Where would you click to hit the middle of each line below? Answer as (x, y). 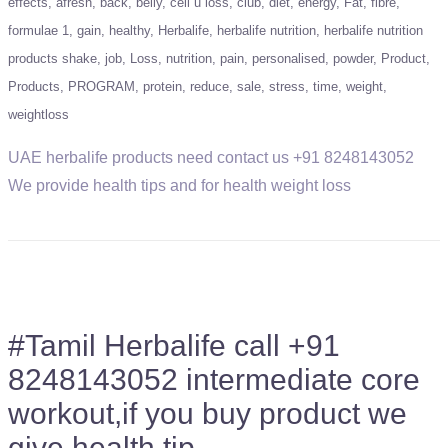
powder (353, 58)
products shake (52, 58)
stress (287, 86)
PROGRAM (101, 86)
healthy (129, 30)
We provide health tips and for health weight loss (179, 185)
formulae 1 (38, 30)
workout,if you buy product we (207, 413)
